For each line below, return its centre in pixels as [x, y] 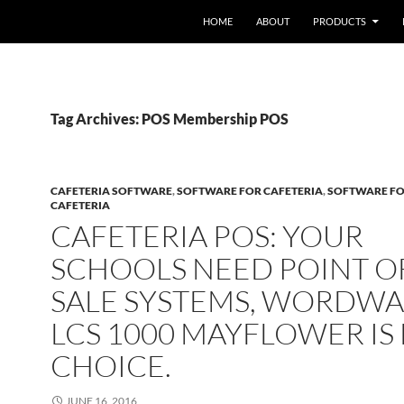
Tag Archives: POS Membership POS [170, 119]
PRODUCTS [340, 21]
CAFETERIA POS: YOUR [207, 236]
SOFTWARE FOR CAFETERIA [250, 191]
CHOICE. [111, 366]
